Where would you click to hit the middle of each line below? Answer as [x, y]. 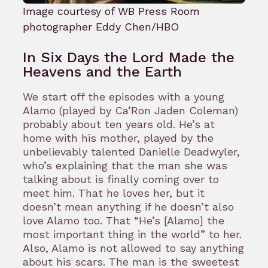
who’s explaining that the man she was [125, 166]
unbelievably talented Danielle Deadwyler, [131, 152]
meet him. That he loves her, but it [114, 193]
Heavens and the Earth [102, 72]
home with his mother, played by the [118, 138]
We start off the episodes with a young [124, 97]
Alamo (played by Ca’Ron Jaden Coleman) [130, 111]
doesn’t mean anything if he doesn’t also [128, 207]
